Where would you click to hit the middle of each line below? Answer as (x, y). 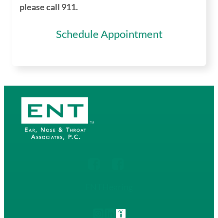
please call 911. (49, 7)
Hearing (118, 187)
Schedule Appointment (109, 34)
